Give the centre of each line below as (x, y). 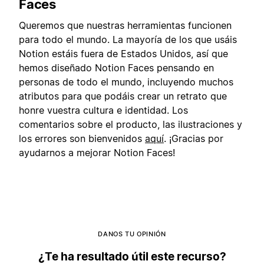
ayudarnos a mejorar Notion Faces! (97, 153)
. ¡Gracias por (194, 139)
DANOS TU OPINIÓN (132, 234)
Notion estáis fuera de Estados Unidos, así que (123, 54)
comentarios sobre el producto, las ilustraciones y (131, 125)
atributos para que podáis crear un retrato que (123, 96)
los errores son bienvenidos (82, 139)
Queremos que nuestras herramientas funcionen (125, 26)
